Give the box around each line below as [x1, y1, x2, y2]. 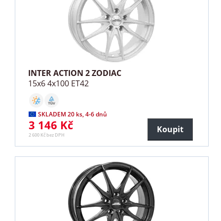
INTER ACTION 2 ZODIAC [28, 68, 122, 79]
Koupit [156, 124, 184, 135]
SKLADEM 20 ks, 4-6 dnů [38, 110, 108, 119]
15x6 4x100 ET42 [28, 78, 89, 89]
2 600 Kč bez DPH [29, 132, 65, 139]
